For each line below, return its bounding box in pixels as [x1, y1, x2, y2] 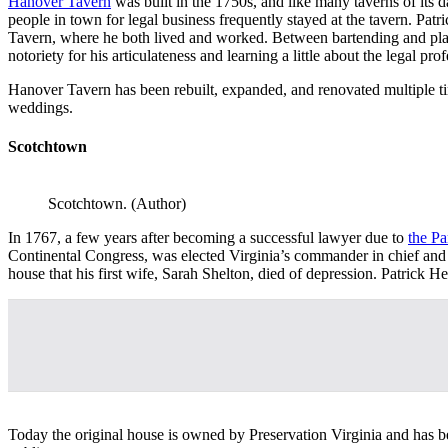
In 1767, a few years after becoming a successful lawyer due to [8, 229, 408, 247]
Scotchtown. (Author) [48, 195, 186, 213]
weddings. [8, 98, 73, 116]
